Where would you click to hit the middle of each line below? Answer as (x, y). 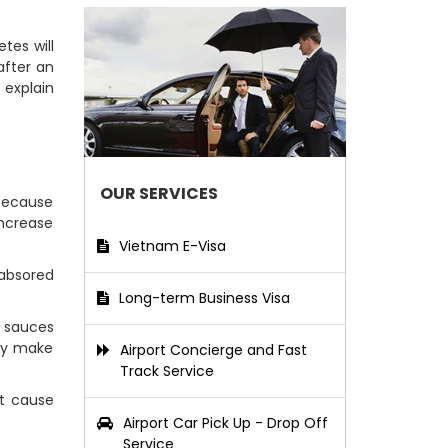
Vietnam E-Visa (172, 246)
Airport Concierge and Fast (213, 350)
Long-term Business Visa (204, 298)
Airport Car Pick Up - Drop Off (225, 423)
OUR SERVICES (158, 193)
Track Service (166, 371)
